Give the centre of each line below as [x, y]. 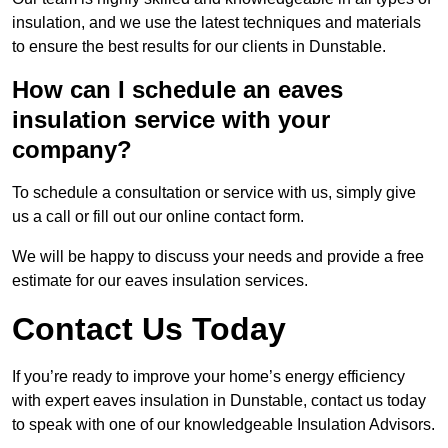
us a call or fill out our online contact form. [158, 217]
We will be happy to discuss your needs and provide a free [218, 257]
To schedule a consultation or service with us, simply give [214, 193]
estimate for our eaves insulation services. [160, 281]
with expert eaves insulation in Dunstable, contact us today [219, 401]
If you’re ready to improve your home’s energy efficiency [208, 377]
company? [72, 150]
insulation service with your [171, 120]
